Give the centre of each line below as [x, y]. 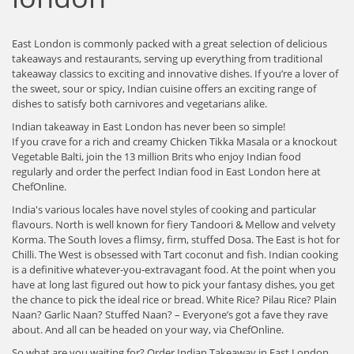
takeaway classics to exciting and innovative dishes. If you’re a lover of [175, 73]
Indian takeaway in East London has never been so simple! [149, 126]
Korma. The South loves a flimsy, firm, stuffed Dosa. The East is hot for [176, 239]
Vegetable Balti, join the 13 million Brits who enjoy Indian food [156, 156]
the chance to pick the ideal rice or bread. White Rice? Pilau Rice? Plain [174, 299]
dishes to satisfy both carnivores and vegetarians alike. [139, 104]
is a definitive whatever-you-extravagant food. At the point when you [174, 269]
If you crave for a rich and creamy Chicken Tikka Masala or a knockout [175, 141]
